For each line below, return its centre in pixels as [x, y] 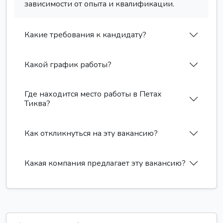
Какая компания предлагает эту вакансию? [105, 163]
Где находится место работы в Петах [93, 94]
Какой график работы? [68, 64]
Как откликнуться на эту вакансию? [91, 133]
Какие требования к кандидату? [85, 35]
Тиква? [37, 104]
